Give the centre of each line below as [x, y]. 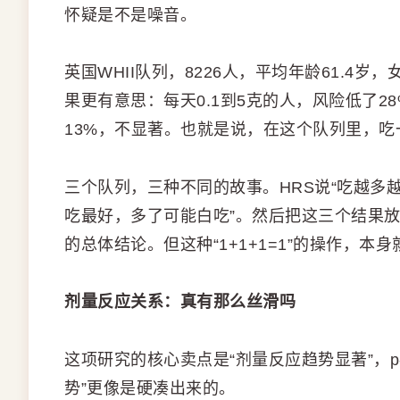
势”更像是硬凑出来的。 [150, 388]
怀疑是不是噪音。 [130, 16]
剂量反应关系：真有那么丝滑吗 [180, 302]
